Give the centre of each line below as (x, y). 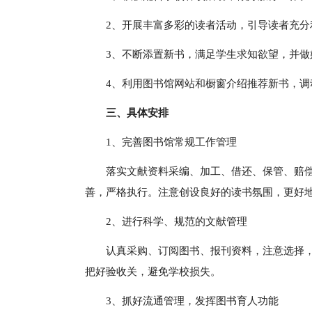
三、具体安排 (137, 113)
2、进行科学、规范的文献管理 (177, 221)
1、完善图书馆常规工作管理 (171, 142)
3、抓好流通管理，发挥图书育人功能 (192, 301)
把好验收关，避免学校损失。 (153, 272)
